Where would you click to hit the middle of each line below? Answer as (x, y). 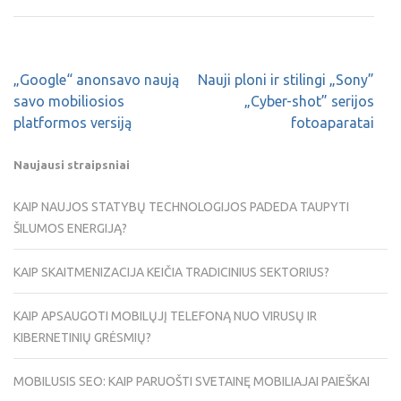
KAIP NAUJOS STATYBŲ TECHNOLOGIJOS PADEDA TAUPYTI (181, 207)
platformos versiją (73, 123)
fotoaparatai (333, 123)
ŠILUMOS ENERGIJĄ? (70, 229)
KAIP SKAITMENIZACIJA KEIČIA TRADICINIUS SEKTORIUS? (171, 273)
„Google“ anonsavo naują (96, 80)
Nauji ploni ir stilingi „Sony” (286, 80)
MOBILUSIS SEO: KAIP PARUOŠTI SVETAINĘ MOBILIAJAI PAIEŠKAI (192, 382)
